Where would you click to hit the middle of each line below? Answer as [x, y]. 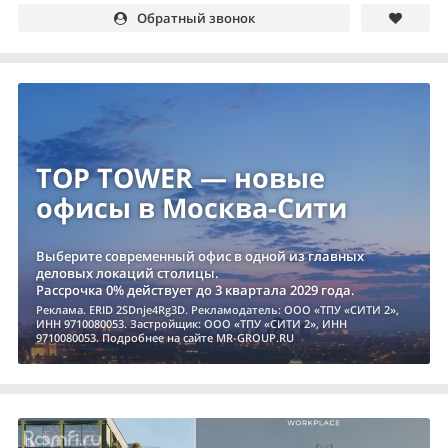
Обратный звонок [195, 18]
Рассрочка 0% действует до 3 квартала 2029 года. [195, 290]
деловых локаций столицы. [127, 273]
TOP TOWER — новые [180, 178]
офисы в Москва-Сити [191, 208]
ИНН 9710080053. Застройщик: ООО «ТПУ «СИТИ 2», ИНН [191, 324]
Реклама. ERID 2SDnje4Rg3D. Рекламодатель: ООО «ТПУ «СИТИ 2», [217, 310]
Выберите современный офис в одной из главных [200, 256]
